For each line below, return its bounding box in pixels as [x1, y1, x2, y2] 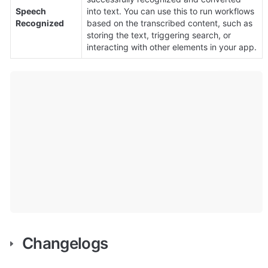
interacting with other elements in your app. [87, 41, 257, 52]
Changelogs [22, 234, 108, 253]
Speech [16, 5, 46, 16]
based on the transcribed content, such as [87, 17, 252, 28]
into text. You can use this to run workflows [87, 5, 254, 16]
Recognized [16, 17, 64, 28]
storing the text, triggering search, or [87, 29, 231, 40]
